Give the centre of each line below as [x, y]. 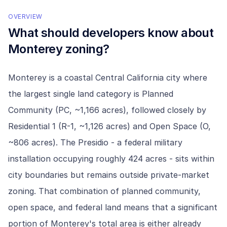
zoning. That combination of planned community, [104, 191]
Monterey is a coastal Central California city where [108, 78]
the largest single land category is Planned [91, 94]
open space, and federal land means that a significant [113, 207]
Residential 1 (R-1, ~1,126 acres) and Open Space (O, [109, 126]
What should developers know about [111, 33]
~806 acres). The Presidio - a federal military [95, 142]
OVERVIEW [25, 16]
